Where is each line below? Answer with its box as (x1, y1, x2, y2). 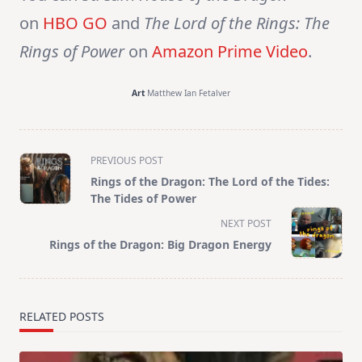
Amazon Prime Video (152, 40, 308, 63)
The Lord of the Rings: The (144, 12, 330, 35)
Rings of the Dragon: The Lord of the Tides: (90, 174, 330, 190)
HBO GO (43, 12, 107, 35)
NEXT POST (221, 217, 271, 231)
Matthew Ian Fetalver (145, 87, 230, 99)
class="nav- (19, 169, 87, 187)
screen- (19, 208, 64, 226)
